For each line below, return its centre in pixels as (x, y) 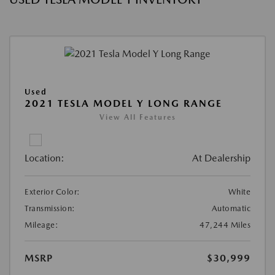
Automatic (231, 209)
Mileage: (41, 225)
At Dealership (221, 158)
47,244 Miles (225, 225)
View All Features (137, 118)
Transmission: (50, 209)
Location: (45, 158)
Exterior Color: (52, 192)
